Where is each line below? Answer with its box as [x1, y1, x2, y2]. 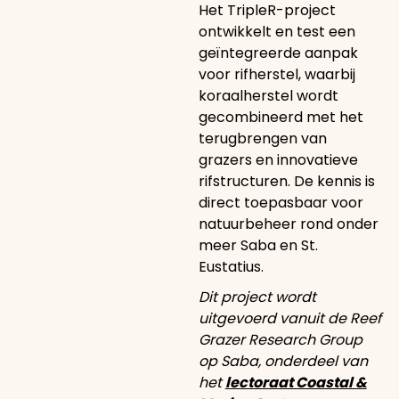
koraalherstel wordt [198, 85, 338, 106]
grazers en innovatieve [198, 150, 358, 170]
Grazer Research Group [198, 330, 362, 350]
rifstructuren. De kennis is [198, 171, 375, 191]
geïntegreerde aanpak [198, 43, 358, 63]
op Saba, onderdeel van [198, 351, 368, 371]
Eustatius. [198, 256, 264, 277]
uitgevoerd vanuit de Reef [198, 308, 381, 329]
